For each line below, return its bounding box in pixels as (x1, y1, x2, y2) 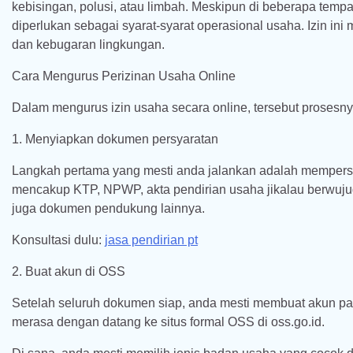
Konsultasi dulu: (12, 233, 105, 247)
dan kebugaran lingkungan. (12, 38, 165, 51)
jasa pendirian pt (105, 233, 198, 247)
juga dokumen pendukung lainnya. (12, 202, 205, 215)
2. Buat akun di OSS (12, 265, 125, 278)
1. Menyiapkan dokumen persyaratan (12, 132, 218, 146)
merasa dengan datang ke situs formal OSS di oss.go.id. (12, 315, 325, 329)
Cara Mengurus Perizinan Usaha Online (12, 69, 236, 83)
